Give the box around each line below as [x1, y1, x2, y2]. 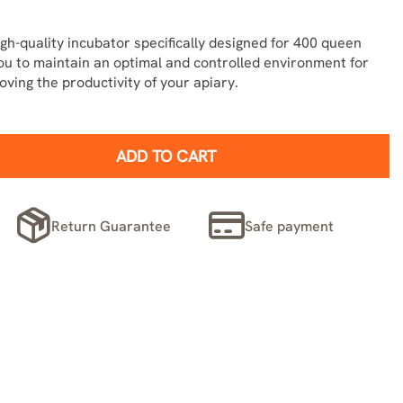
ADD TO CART [116, 145, 218, 166]
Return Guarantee [51, 216, 172, 236]
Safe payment [245, 216, 335, 236]
